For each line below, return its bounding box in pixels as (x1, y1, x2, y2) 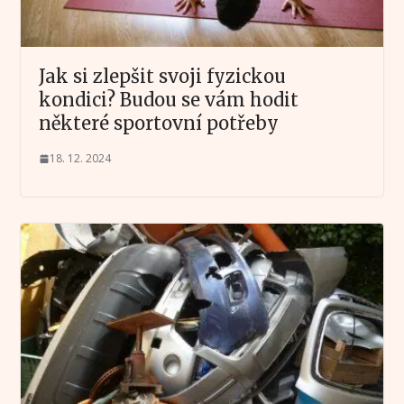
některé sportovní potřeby (38, 111, 279, 134)
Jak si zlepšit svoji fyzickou (38, 64, 286, 87)
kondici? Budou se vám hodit (38, 87, 298, 111)
